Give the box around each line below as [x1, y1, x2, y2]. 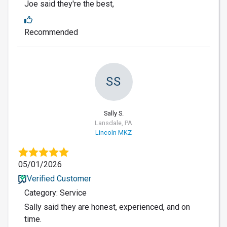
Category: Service [24, 187, 87, 198]
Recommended [24, 27, 78, 37]
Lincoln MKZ [95, 128, 132, 136]
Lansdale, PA [95, 119, 132, 127]
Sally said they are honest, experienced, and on [24, 202, 190, 212]
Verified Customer [26, 173, 91, 183]
